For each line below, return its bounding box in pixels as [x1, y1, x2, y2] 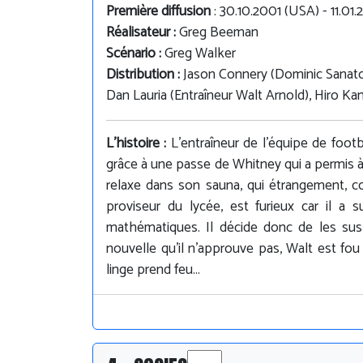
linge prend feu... [106, 258, 200, 282]
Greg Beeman [179, 20, 258, 45]
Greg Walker [164, 41, 236, 66]
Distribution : [106, 62, 183, 87]
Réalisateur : [106, 20, 179, 45]
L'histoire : [106, 131, 171, 156]
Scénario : [106, 41, 164, 66]
